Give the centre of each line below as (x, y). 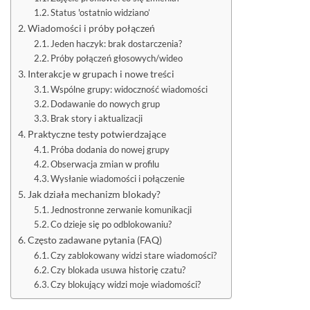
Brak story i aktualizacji (97, 119)
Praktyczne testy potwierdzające (97, 134)
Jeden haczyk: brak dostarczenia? (117, 44)
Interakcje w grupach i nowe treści (101, 74)
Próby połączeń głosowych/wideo (117, 58)
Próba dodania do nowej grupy (110, 150)
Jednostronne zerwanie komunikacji (121, 210)
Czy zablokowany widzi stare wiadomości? (134, 256)
